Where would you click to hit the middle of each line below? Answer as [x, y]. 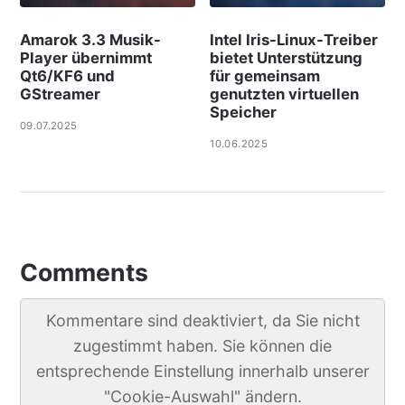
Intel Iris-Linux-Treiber [294, 39]
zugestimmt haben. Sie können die [202, 346]
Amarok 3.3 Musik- [90, 39]
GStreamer [60, 94]
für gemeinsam [265, 75]
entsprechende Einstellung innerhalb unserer [202, 372]
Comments [84, 273]
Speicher [244, 112]
